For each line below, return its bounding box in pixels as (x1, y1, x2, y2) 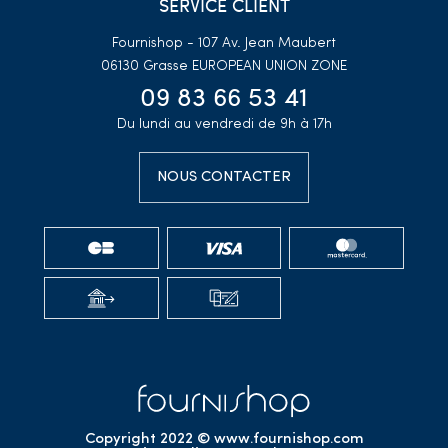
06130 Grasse (101, 58, 192, 74)
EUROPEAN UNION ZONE (192, 58, 347, 74)
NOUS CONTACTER (157, 169, 291, 185)
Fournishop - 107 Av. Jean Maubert (112, 35, 336, 51)
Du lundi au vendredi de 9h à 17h (116, 116, 332, 132)
